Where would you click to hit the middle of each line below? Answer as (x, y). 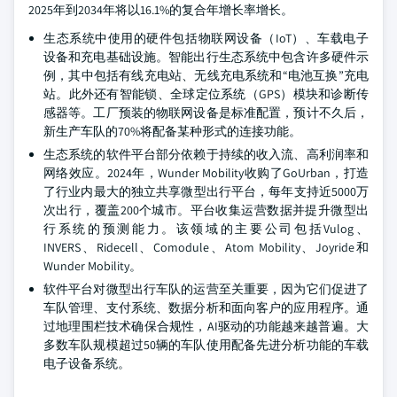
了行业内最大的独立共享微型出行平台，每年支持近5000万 (206, 191)
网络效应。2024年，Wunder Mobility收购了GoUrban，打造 (206, 173)
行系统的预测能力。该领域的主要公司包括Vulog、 (206, 229)
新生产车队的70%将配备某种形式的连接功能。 (172, 131)
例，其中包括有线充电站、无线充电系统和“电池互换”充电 (206, 75)
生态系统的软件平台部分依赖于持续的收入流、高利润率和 (206, 154)
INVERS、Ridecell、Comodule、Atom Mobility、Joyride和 (206, 247)
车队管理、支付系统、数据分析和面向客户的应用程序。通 (206, 307)
